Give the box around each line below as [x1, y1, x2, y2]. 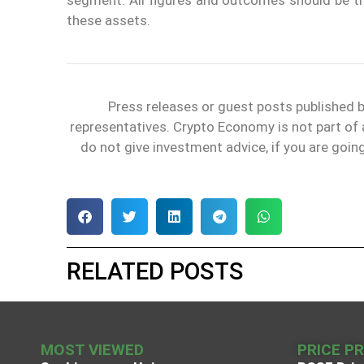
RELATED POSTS [67, 258, 244, 285]
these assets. [67, 11, 150, 28]
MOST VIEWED [41, 340, 144, 359]
